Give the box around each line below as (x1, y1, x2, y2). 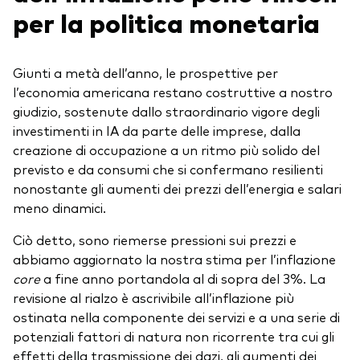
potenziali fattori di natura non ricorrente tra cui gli (13, 326, 334, 345)
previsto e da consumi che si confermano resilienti (13, 159, 323, 178)
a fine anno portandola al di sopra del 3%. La (40, 268, 325, 287)
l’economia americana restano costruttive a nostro (13, 82, 333, 100)
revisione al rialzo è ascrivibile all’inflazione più (13, 288, 294, 306)
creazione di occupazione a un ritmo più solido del (13, 140, 320, 158)
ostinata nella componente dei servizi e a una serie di (13, 307, 340, 325)
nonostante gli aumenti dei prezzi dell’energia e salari (13, 178, 342, 197)
